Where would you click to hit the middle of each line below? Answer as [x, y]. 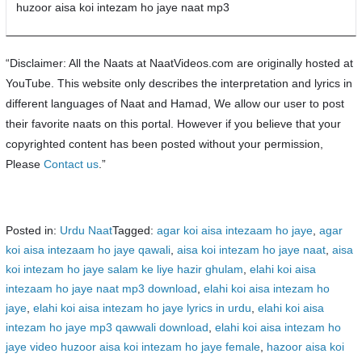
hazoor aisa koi [305, 347]
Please [24, 164]
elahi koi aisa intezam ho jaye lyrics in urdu [142, 308]
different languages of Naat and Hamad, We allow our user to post [175, 103]
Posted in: [32, 230]
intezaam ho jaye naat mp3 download [101, 288]
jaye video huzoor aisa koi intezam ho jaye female [133, 347]
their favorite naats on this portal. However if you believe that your [173, 124]
